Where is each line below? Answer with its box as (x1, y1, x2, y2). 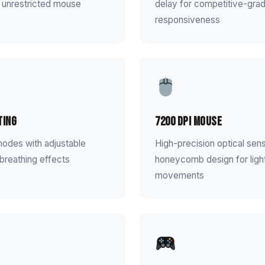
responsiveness (155, 14, 220, 25)
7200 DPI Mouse (155, 114, 222, 129)
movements (155, 169, 204, 181)
